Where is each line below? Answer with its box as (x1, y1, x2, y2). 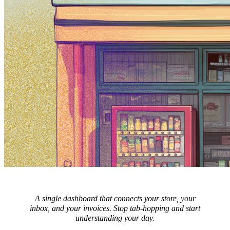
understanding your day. (75, 214, 155, 223)
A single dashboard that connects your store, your (34, 194, 196, 203)
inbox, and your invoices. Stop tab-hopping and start (30, 204, 200, 213)
